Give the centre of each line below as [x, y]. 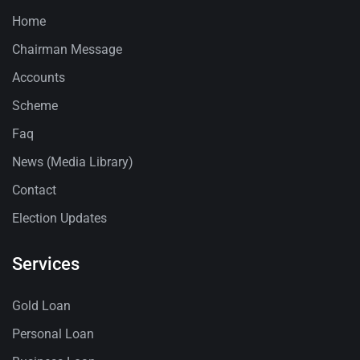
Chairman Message [67, 50]
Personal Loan [53, 334]
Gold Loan [41, 306]
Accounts [39, 78]
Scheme [35, 106]
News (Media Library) [73, 162]
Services [46, 264]
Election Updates [59, 219]
